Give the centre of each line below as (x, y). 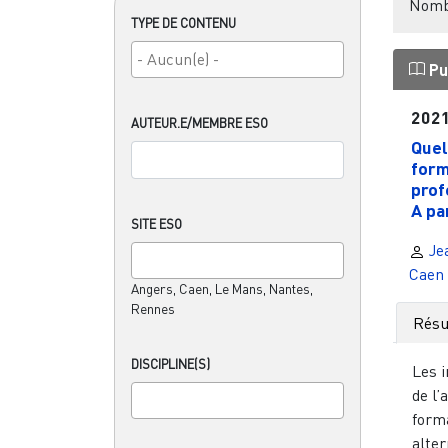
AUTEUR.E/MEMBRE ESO (199, 122)
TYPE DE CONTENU (183, 22)
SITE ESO (156, 223)
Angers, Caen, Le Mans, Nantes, (222, 288)
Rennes (153, 308)
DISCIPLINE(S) (170, 363)
